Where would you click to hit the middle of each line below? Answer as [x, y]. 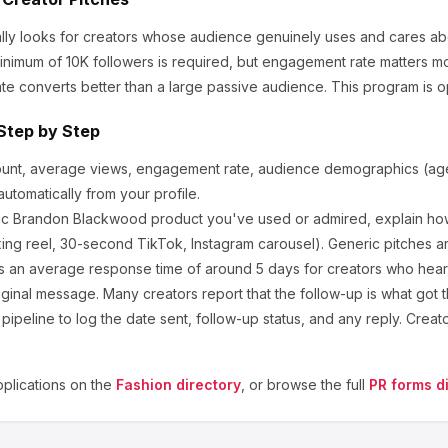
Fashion [144, 384]
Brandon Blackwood [80, 218]
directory [206, 384]
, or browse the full [303, 384]
